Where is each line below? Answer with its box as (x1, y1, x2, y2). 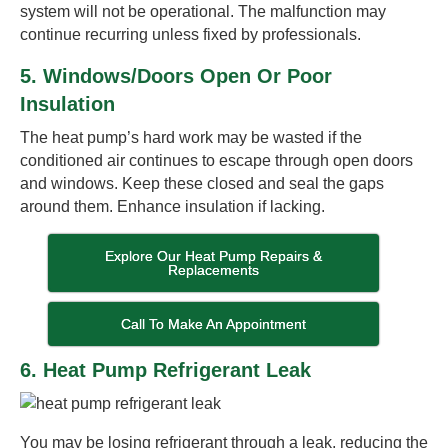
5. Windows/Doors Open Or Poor (20, 64, 332, 87)
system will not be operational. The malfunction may (20, 2, 386, 20)
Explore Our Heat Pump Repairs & (105, 247, 323, 264)
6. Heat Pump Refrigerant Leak (20, 358, 311, 381)
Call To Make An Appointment (121, 315, 307, 332)
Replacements (168, 261, 260, 278)
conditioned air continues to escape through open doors (20, 151, 413, 169)
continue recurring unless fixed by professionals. (20, 25, 361, 43)
